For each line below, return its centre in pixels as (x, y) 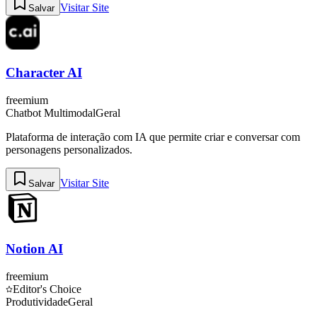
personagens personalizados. (69, 150)
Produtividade (37, 301)
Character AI (44, 73)
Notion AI (34, 248)
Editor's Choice (47, 289)
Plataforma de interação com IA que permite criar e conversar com (153, 137)
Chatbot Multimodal (51, 113)
